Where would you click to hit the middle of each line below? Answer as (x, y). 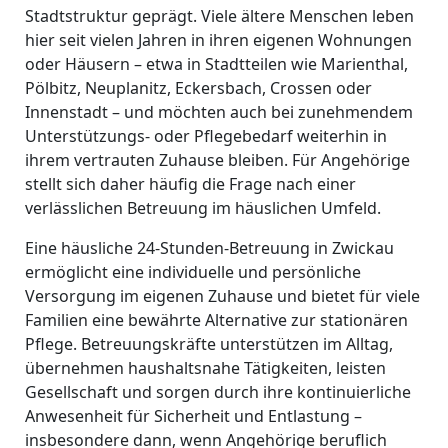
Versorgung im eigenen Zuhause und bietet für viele (222, 296)
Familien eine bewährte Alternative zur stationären (216, 320)
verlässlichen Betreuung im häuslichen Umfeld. (202, 208)
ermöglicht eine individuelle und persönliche (192, 272)
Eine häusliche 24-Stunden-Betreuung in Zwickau (209, 248)
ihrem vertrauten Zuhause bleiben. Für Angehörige (217, 160)
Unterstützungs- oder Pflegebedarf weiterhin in (205, 136)
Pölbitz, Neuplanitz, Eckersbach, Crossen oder (198, 88)
